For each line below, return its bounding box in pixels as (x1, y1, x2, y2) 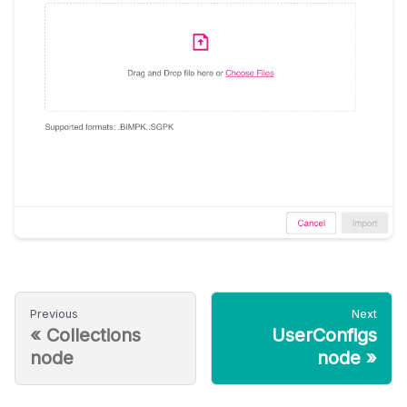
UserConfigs (272, 323, 377, 346)
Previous (30, 306, 78, 321)
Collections (46, 323, 141, 346)
